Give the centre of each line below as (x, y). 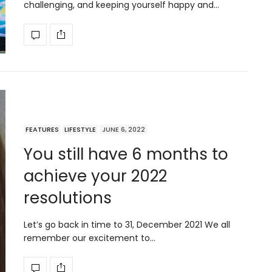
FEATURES (42, 129)
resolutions (68, 198)
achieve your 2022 (95, 176)
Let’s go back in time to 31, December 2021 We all (127, 224)
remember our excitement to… (90, 238)
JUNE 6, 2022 (124, 129)
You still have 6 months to (126, 154)
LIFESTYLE (80, 129)
